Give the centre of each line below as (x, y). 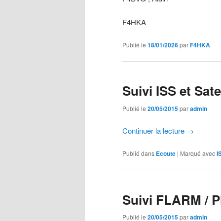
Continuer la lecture (154, 131)
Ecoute (166, 153)
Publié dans (138, 153)
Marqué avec (198, 153)
